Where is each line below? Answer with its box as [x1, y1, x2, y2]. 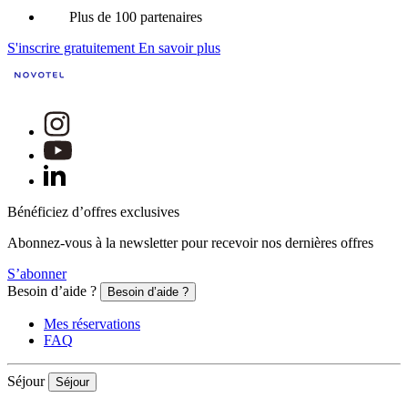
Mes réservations [44, 316, 140, 332]
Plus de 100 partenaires [69, 9, 202, 25]
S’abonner [7, 266, 66, 282]
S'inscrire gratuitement [7, 40, 135, 56]
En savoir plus [138, 40, 220, 56]
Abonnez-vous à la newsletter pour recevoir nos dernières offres [7, 235, 373, 251]
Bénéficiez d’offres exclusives [7, 204, 179, 220]
